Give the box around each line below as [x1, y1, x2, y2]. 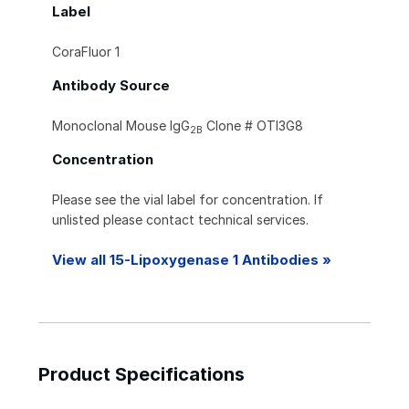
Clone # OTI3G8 [203, 118, 303, 134]
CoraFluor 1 [52, 44, 120, 60]
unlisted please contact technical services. [52, 212, 309, 228]
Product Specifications [38, 363, 245, 386]
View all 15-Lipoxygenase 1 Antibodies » [52, 251, 331, 269]
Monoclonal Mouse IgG [52, 118, 190, 134]
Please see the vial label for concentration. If [52, 192, 323, 208]
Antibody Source [52, 77, 170, 95]
